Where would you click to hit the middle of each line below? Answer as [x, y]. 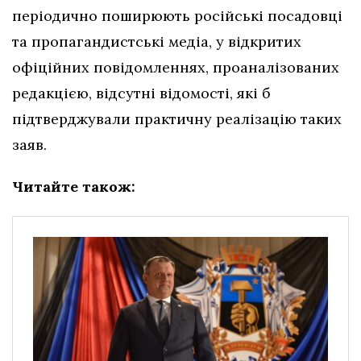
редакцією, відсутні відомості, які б [141, 93]
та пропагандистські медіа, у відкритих [157, 42]
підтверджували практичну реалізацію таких [177, 119]
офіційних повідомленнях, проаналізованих [176, 68]
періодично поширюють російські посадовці [177, 16]
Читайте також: [74, 187]
